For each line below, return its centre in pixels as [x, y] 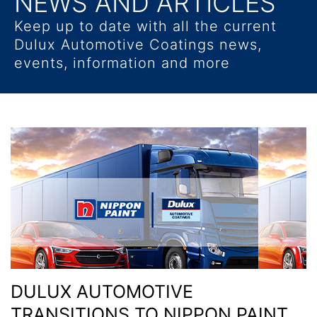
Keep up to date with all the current [145, 26]
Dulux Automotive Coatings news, [138, 44]
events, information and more [122, 63]
